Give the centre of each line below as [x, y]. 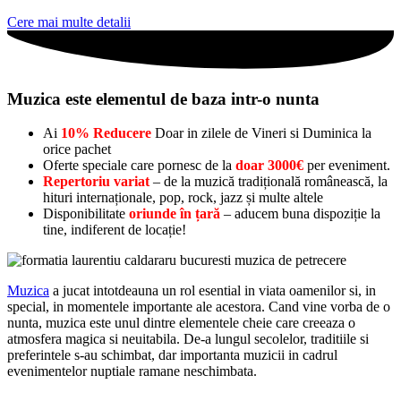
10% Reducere [108, 133]
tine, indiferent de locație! [115, 230]
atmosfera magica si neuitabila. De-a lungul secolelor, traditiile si [188, 339]
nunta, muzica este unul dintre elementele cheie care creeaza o [181, 323]
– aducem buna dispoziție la [300, 214]
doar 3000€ [269, 166]
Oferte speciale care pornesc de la [139, 166]
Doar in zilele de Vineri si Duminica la [263, 133]
